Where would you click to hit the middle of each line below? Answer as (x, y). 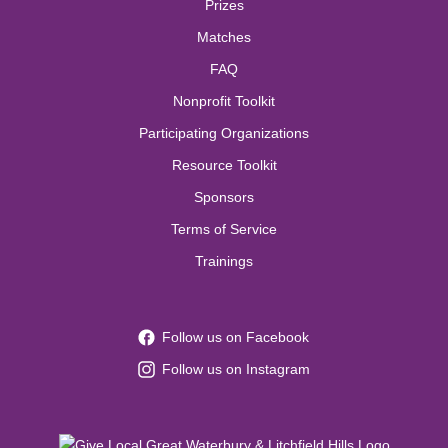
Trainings (224, 261)
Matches (224, 37)
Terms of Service (224, 229)
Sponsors (224, 197)
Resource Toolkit (224, 165)
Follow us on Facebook (235, 337)
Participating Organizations (224, 133)
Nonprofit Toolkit (224, 101)
